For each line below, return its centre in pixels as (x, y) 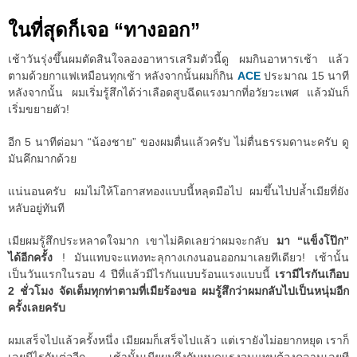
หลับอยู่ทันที (36, 208)
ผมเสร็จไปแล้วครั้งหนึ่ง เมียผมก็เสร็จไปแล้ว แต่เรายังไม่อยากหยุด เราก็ (178, 341)
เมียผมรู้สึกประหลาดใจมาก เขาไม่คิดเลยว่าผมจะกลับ (142, 241)
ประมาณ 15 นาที (305, 76)
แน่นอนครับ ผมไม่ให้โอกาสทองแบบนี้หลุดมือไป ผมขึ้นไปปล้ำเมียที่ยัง (178, 192)
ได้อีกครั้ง (35, 258)
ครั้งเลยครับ (37, 308)
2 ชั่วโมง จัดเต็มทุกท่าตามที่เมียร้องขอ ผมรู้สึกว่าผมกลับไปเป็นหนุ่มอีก (178, 291)
